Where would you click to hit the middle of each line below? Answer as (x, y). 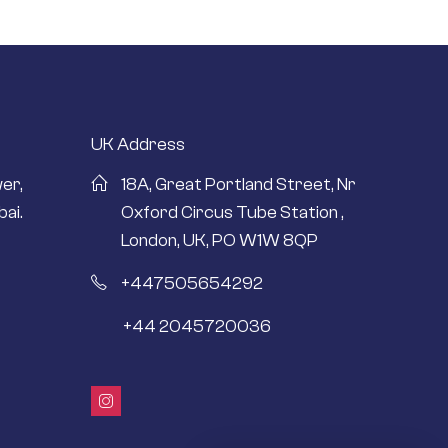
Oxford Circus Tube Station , (232, 213)
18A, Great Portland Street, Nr (238, 185)
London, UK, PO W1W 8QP (219, 241)
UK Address (138, 144)
